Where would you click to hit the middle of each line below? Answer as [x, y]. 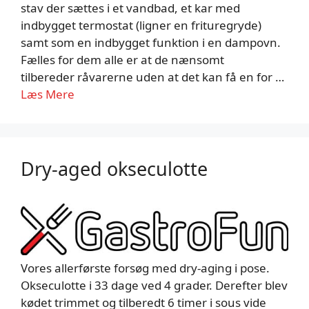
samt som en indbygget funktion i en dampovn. [151, 42]
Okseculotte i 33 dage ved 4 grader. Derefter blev [154, 285]
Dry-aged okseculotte [114, 168]
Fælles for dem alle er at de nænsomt [122, 59]
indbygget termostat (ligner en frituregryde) [141, 25]
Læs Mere [48, 94]
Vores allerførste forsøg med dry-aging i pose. [145, 268]
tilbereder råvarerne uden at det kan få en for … [152, 77]
